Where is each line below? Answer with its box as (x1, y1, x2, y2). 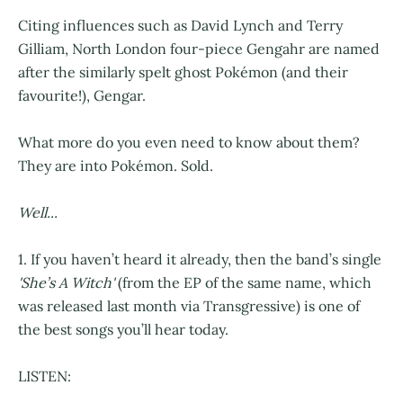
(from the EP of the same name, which (114, 273, 372, 291)
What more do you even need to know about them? (18, 132, 360, 151)
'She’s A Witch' (18, 273, 114, 291)
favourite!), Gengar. (18, 85, 146, 104)
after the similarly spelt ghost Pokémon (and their (18, 62, 348, 81)
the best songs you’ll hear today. (18, 319, 228, 338)
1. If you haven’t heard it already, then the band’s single (18, 249, 381, 268)
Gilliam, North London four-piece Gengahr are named (18, 39, 380, 58)
